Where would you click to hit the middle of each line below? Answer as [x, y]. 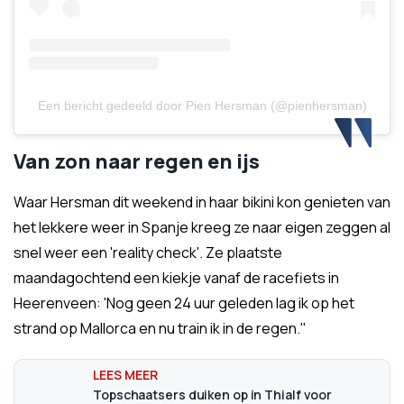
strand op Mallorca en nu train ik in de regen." [160, 329]
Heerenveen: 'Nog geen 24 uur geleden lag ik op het [184, 303]
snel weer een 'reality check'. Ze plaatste [148, 253]
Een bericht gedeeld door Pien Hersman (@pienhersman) [202, 106]
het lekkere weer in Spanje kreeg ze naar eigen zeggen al [202, 228]
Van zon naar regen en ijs [137, 162]
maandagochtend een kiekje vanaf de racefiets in [176, 278]
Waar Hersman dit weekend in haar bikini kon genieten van [202, 202]
